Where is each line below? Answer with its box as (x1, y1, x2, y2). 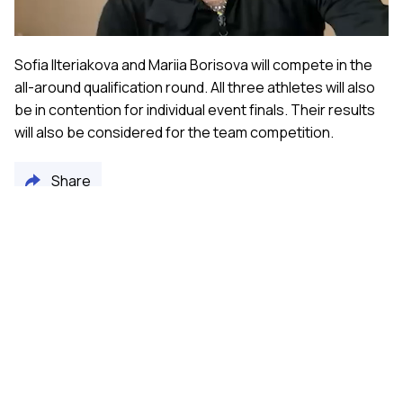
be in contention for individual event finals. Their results (14, 99, 375, 120)
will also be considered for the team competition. (14, 121, 334, 142)
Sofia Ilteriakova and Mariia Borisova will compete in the (14, 54, 372, 75)
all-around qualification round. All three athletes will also (14, 76, 375, 97)
